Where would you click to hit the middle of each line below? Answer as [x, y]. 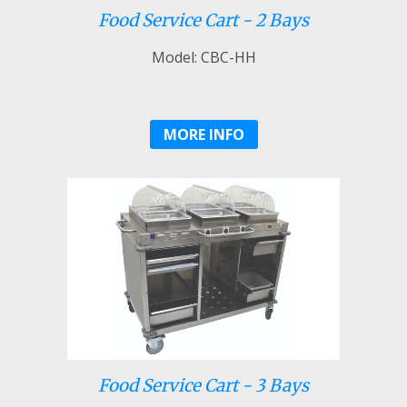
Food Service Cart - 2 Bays [203, 20]
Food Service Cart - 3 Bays [203, 385]
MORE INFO [203, 134]
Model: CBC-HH [203, 57]
